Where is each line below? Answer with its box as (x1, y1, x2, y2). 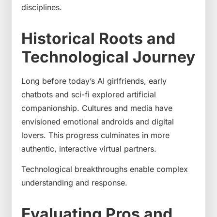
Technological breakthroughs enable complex (21, 164, 188, 174)
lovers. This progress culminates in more (21, 130, 170, 140)
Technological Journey (21, 47, 195, 66)
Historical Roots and (21, 29, 175, 48)
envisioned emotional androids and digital (21, 116, 174, 126)
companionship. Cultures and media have (21, 103, 172, 113)
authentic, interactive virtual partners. (21, 143, 156, 154)
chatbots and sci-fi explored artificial (21, 89, 156, 99)
